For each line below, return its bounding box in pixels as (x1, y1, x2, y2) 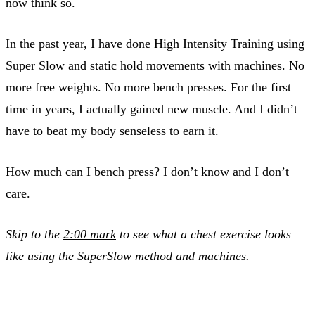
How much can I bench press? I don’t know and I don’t (6, 164, 289, 179)
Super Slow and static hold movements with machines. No (6, 58, 304, 72)
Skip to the (6, 226, 63, 241)
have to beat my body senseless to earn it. (6, 123, 219, 138)
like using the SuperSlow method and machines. (6, 248, 250, 263)
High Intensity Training (154, 36, 274, 51)
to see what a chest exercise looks (116, 226, 291, 241)
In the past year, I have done (6, 36, 154, 51)
